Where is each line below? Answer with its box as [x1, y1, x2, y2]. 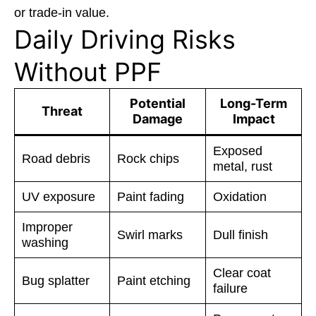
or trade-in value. [14, 6, 109, 20]
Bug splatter [22, 274, 90, 288]
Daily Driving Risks [14, 24, 236, 56]
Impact [232, 111, 275, 127]
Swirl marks [117, 228, 183, 243]
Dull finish [213, 228, 268, 243]
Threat [42, 104, 83, 119]
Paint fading [117, 190, 184, 205]
